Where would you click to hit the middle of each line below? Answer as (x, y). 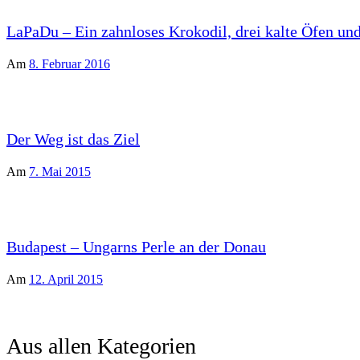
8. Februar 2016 (70, 64)
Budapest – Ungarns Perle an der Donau (136, 247)
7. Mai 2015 (60, 172)
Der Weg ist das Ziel (73, 139)
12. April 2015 (66, 279)
